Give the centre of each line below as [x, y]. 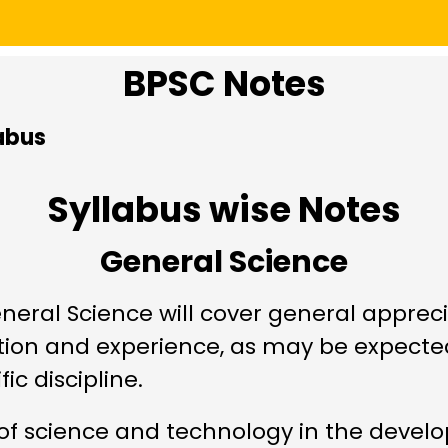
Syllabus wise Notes [224, 210]
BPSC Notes [224, 83]
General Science [224, 262]
